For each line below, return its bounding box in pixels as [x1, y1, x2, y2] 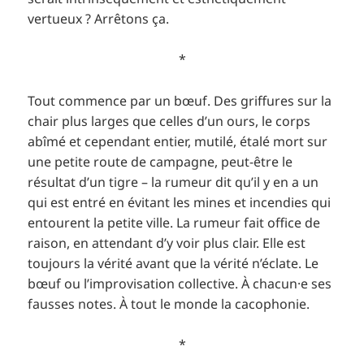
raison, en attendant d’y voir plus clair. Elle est [28, 233, 306, 252]
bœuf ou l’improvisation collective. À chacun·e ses [28, 274, 332, 292]
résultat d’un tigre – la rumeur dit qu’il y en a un [28, 172, 319, 191]
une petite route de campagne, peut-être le [28, 152, 293, 171]
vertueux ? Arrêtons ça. [28, 9, 170, 28]
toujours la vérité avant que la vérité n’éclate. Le [28, 253, 319, 272]
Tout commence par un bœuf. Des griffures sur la [28, 91, 332, 110]
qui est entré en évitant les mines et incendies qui [28, 193, 331, 211]
